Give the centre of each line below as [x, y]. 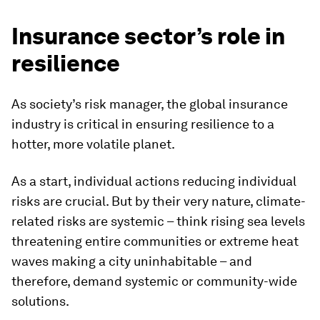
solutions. [40, 301]
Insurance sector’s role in [148, 36]
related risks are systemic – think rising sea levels [158, 221]
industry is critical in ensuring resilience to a [143, 124]
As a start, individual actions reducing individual [154, 181]
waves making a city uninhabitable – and [132, 261]
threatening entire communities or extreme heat [155, 241]
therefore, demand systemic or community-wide [154, 281]
